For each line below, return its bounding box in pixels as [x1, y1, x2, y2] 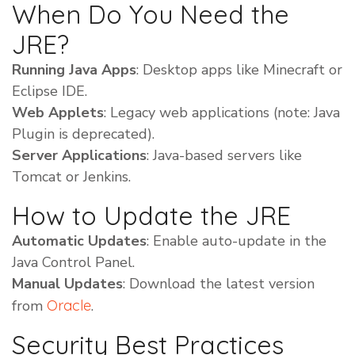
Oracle [47, 296, 91, 315]
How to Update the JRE [12, 200, 291, 232]
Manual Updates [12, 274, 123, 294]
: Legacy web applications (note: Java [104, 103, 340, 123]
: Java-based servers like [147, 146, 302, 166]
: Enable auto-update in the [147, 231, 326, 251]
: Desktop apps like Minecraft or [136, 60, 342, 80]
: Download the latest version [123, 274, 315, 294]
